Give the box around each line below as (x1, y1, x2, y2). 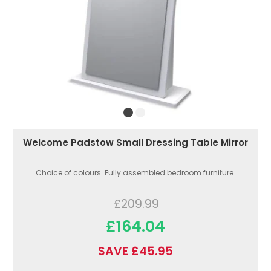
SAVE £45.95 (98, 243, 173, 260)
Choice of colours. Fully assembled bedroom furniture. (36, 168, 235, 178)
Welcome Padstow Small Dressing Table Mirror (23, 136, 248, 149)
